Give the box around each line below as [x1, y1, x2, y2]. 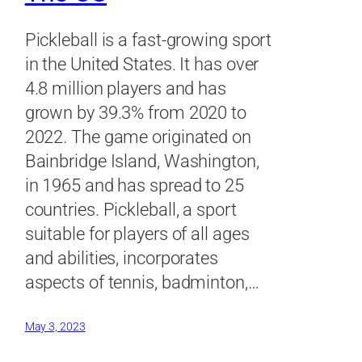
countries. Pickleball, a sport [24, 199, 237, 220]
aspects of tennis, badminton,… [24, 271, 259, 293]
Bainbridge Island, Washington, [24, 150, 259, 171]
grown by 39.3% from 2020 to [24, 102, 246, 123]
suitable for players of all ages [24, 223, 250, 244]
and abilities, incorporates [24, 247, 218, 268]
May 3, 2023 [24, 319, 86, 333]
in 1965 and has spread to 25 [24, 175, 244, 196]
